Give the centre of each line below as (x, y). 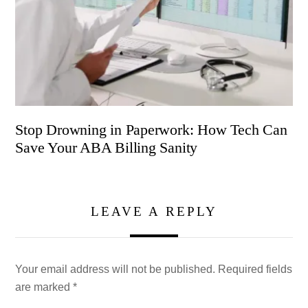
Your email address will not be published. (115, 269)
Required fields (255, 269)
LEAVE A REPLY (154, 211)
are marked (44, 287)
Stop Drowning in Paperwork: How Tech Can (151, 130)
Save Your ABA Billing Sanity (107, 148)
